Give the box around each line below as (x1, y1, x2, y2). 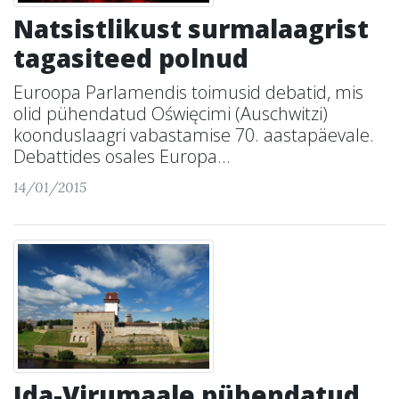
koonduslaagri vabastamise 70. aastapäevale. (13, 123, 374, 147)
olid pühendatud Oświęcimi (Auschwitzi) (13, 102, 328, 126)
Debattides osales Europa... (13, 144, 231, 168)
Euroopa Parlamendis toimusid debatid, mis (13, 80, 363, 104)
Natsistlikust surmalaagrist (13, 12, 369, 45)
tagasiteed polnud (13, 41, 248, 75)
